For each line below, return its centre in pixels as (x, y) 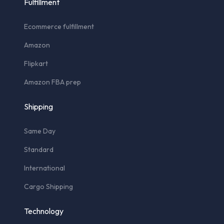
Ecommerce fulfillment (59, 26)
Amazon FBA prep (52, 82)
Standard (39, 149)
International (44, 168)
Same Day (40, 131)
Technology (44, 211)
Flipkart (36, 63)
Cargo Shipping (48, 186)
